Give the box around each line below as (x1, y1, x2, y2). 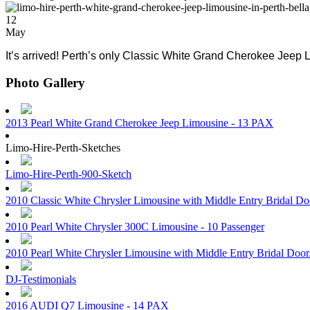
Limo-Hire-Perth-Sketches (6, 142, 120, 154)
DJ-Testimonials (6, 273, 76, 286)
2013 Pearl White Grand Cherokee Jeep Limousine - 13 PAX (6, 117, 273, 129)
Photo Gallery (6, 75, 85, 90)
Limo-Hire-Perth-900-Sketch (6, 168, 131, 181)
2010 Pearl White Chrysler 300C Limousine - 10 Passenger (6, 221, 264, 233)
